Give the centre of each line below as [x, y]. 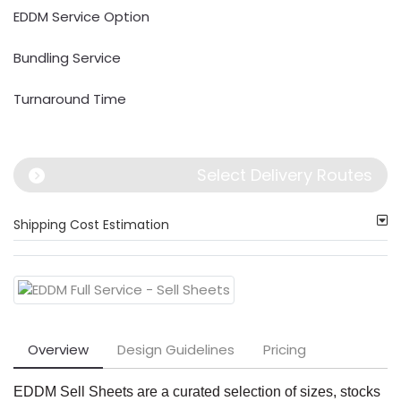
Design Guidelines [176, 350]
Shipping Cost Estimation [91, 225]
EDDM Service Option [81, 17]
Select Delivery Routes [285, 175]
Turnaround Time [70, 99]
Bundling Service [67, 58]
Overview [58, 350]
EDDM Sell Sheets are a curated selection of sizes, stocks [197, 392]
